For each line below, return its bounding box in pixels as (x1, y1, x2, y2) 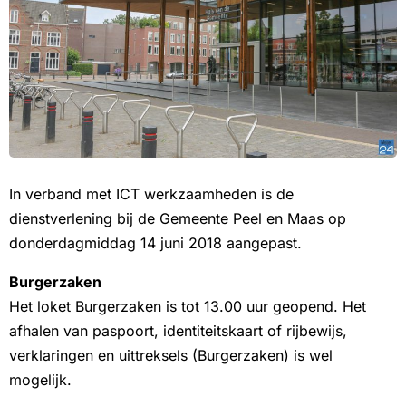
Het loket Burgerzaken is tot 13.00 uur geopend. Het (9, 296, 366, 315)
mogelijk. (9, 370, 72, 389)
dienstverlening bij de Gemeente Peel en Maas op (9, 208, 346, 227)
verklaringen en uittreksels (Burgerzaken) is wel (9, 345, 333, 364)
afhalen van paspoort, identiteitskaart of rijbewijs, (9, 321, 347, 340)
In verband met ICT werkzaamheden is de (9, 184, 294, 203)
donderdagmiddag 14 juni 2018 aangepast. (9, 233, 302, 252)
